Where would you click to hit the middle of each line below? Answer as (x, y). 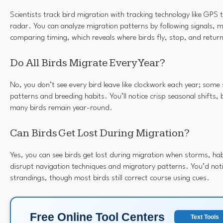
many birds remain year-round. (61, 108)
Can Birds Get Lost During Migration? (100, 133)
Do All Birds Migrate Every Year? (88, 63)
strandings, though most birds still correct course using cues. (110, 178)
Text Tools (205, 217)
